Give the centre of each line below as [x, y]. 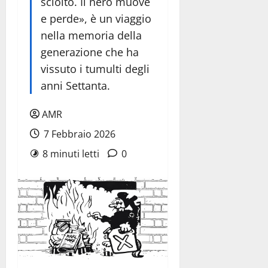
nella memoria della [91, 35]
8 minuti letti [71, 154]
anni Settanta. [75, 86]
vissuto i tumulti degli [95, 69]
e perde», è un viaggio [96, 19]
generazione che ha [90, 52]
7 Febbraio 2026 [78, 134]
